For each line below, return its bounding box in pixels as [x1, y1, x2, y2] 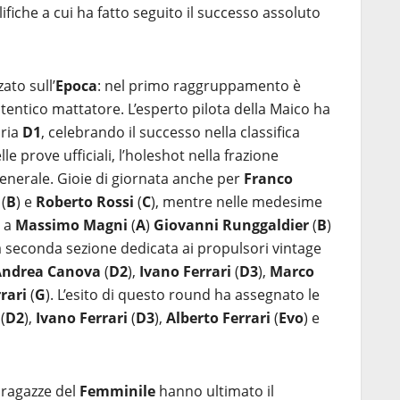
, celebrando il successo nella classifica [41, 122, 300, 142]
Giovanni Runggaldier [154, 215, 309, 235]
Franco [244, 169, 293, 188]
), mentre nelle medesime [151, 192, 322, 212]
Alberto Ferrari [166, 308, 271, 328]
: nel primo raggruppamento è [97, 76, 301, 96]
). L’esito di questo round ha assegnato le [46, 285, 320, 304]
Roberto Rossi [36, 192, 134, 212]
